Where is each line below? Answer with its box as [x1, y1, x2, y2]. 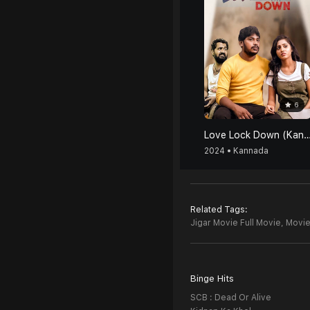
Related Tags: [190, 205, 248, 215]
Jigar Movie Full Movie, [190, 218, 284, 228]
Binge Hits [190, 273, 234, 284]
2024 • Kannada [204, 146, 268, 156]
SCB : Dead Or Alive [190, 293, 271, 302]
